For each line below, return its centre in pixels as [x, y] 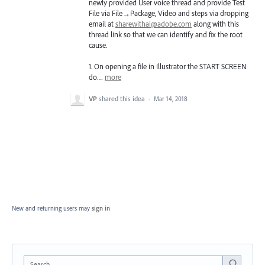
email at [102, 23]
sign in [101, 208]
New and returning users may [52, 208]
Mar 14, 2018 [171, 98]
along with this [215, 23]
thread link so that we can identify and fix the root [166, 34]
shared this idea [123, 98]
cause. [98, 45]
